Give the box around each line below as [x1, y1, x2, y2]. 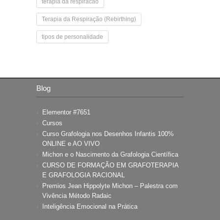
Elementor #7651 [42, 108, 90, 116]
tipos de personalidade [42, 33, 103, 40]
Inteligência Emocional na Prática [42, 202, 137, 210]
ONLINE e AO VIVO [42, 139, 100, 147]
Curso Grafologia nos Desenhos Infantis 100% [42, 130, 174, 137]
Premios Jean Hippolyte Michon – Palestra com [42, 182, 178, 190]
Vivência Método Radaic [42, 192, 111, 199]
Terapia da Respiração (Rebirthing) [42, 15, 136, 23]
